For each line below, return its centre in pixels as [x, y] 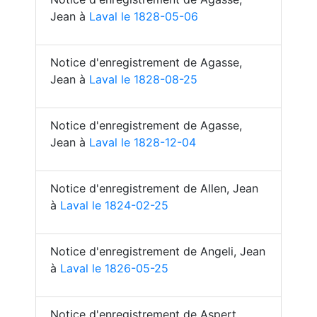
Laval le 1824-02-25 [114, 205]
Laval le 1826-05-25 [114, 268]
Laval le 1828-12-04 [143, 142]
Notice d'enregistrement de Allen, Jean [154, 188]
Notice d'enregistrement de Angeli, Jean [158, 251]
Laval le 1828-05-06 [144, 16]
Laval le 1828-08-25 [143, 79]
